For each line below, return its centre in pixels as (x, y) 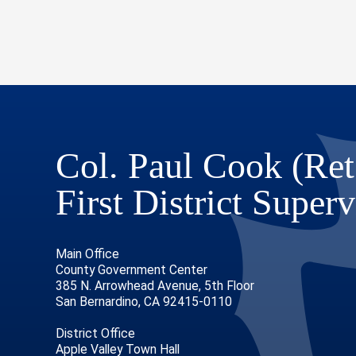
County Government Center (132, 270)
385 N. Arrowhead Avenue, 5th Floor (155, 286)
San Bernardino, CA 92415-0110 (144, 302)
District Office (96, 334)
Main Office (88, 254)
